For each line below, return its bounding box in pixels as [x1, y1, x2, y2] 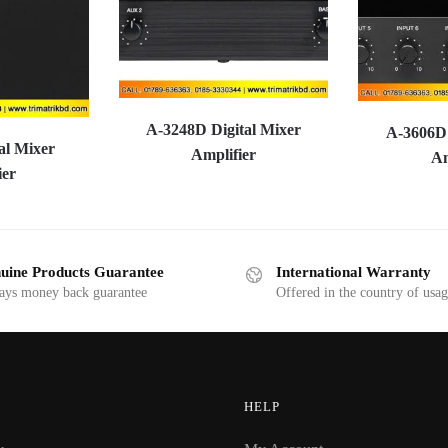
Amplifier [190, 146, 256, 164]
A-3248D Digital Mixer [145, 121, 301, 139]
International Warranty [276, 264, 431, 281]
